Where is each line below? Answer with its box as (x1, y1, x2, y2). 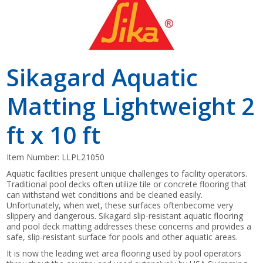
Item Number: (6, 151, 62, 163)
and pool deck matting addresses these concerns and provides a (6, 220, 252, 232)
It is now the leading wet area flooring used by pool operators (6, 247, 242, 259)
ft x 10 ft (6, 118, 101, 151)
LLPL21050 (62, 151, 105, 163)
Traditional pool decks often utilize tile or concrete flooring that (6, 178, 247, 190)
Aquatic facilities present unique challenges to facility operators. (6, 167, 248, 179)
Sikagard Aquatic (6, 60, 198, 93)
